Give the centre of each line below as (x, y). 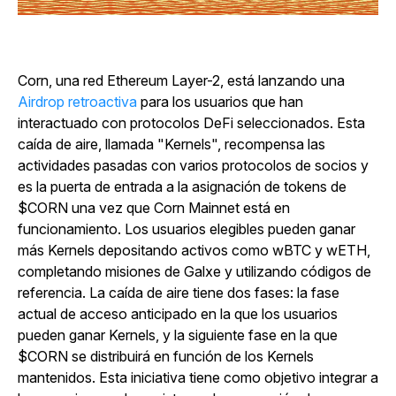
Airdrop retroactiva (77, 101)
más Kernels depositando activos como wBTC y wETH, (194, 250)
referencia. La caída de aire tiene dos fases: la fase (179, 292)
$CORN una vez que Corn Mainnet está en (154, 207)
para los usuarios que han (220, 101)
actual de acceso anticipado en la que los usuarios (178, 313)
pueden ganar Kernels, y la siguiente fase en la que (178, 335)
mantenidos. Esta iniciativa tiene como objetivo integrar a (198, 377)
